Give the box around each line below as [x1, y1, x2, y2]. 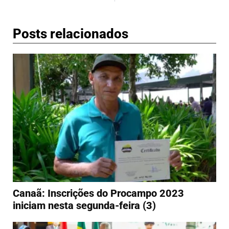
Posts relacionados [13, 26, 128, 42]
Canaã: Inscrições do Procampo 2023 [13, 187, 184, 199]
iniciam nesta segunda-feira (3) [13, 199, 156, 212]
